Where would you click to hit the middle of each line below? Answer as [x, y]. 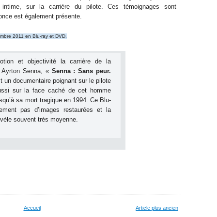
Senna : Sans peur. [81, 71]
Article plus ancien [157, 208]
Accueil [32, 208]
